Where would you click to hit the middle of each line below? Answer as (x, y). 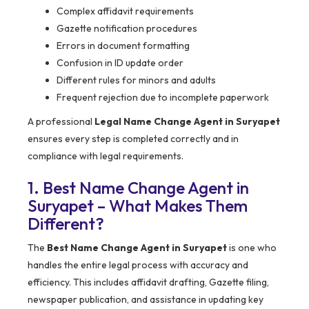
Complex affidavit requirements (125, 11)
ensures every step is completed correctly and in (133, 139)
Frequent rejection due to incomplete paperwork (163, 98)
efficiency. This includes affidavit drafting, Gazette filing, (148, 282)
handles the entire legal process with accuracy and (138, 265)
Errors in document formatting (123, 46)
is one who (252, 248)
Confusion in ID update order (120, 63)
